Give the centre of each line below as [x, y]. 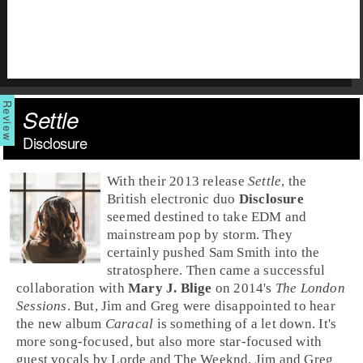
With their [139, 181]
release [224, 181]
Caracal [129, 323]
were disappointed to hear [257, 305]
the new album [61, 323]
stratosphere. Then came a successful [216, 270]
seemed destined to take [179, 216]
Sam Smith [240, 252]
